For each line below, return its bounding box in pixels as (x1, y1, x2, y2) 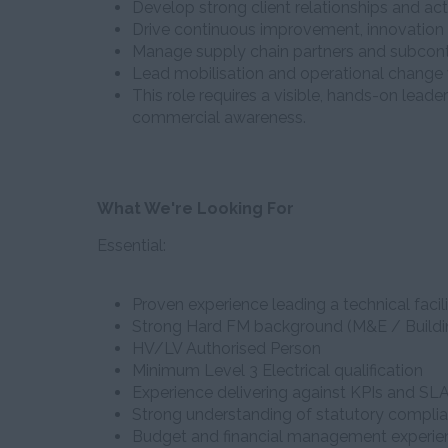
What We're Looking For (97, 199, 294, 218)
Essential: (97, 236, 166, 255)
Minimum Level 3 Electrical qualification (132, 361, 423, 380)
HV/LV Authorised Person (132, 339, 321, 358)
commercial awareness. (132, 108, 306, 127)
